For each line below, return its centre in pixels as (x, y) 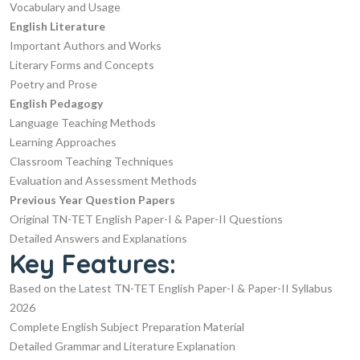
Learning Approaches (63, 141)
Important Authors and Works (86, 45)
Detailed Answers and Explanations (98, 238)
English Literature (57, 26)
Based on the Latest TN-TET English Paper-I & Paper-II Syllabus (171, 288)
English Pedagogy (56, 103)
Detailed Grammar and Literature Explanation (123, 346)
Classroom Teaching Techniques (92, 161)
